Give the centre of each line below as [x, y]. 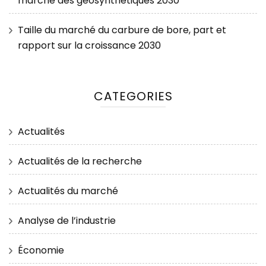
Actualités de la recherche [80, 161]
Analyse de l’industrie [67, 221]
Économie [41, 251]
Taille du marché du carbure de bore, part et [122, 30]
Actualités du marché [68, 191]
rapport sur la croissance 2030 [89, 46]
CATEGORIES [133, 96]
